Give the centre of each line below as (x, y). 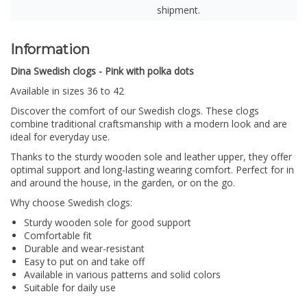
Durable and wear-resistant (84, 249)
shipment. (179, 10)
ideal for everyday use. (60, 137)
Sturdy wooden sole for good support (108, 223)
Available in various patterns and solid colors (122, 275)
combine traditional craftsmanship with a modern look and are (149, 124)
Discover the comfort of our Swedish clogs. (107, 111)
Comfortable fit (58, 236)
